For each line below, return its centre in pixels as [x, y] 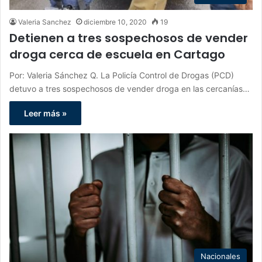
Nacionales [220, 256]
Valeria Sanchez [45, 22]
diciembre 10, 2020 [115, 22]
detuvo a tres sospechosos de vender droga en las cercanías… [130, 88]
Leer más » [45, 113]
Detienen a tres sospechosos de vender [129, 38]
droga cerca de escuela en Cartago [117, 54]
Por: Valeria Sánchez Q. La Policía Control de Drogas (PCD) [122, 75]
